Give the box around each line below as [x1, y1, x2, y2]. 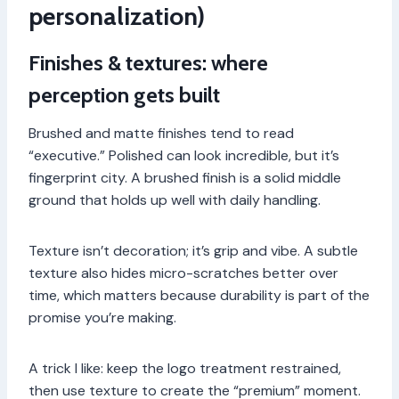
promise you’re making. [28, 308, 176, 328]
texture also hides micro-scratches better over [28, 264, 338, 283]
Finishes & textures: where [28, 50, 268, 77]
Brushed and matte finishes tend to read [28, 124, 294, 143]
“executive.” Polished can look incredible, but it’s [28, 146, 339, 166]
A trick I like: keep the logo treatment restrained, [28, 359, 341, 379]
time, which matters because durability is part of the [28, 286, 370, 305]
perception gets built [28, 82, 220, 109]
